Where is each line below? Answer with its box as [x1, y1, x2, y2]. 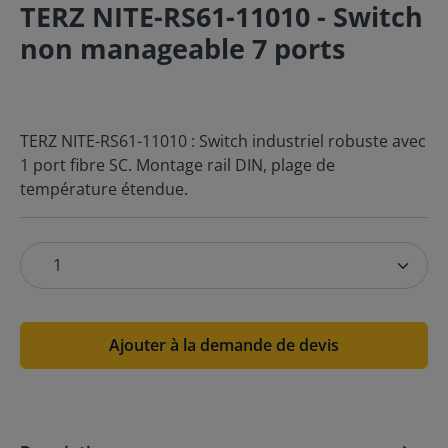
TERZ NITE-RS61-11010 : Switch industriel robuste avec [20, 130, 426, 152]
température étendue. [20, 178, 188, 200]
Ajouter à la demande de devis [109, 334, 339, 356]
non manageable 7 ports [20, 30, 345, 67]
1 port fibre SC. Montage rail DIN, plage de [20, 154, 335, 176]
